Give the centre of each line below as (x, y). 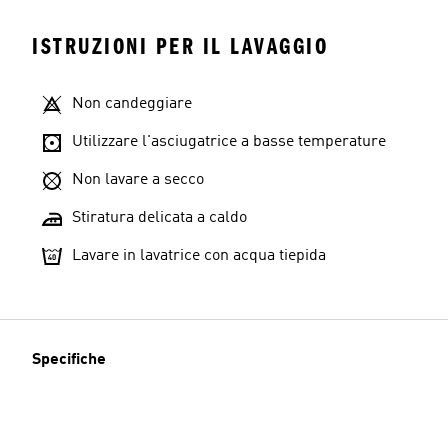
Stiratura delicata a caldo (159, 218)
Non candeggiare (132, 104)
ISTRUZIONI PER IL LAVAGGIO (180, 46)
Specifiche (69, 360)
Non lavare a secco (138, 180)
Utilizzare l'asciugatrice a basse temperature (229, 142)
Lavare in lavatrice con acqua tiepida (199, 256)
